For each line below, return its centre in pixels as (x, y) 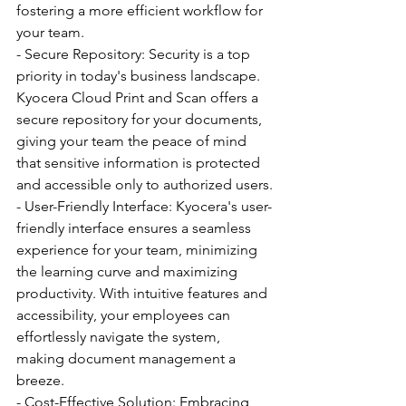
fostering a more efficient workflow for (141, 10)
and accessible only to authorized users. (145, 184)
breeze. (40, 380)
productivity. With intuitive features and (144, 293)
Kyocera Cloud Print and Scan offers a (139, 97)
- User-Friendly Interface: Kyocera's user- (144, 206)
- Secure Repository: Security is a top (135, 54)
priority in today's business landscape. (140, 76)
